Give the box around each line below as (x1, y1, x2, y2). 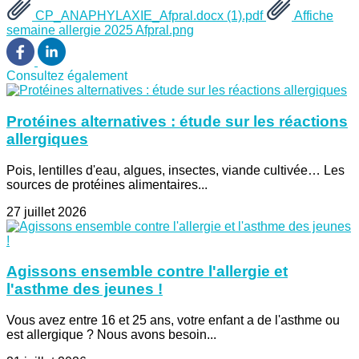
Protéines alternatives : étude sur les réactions (6, 112, 348, 130)
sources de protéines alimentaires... (6, 177, 208, 192)
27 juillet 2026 (6, 204, 87, 219)
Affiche (292, 9, 333, 23)
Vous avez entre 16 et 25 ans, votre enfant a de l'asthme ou (6, 313, 340, 327)
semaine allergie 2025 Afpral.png (6, 23, 194, 38)
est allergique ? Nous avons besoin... (6, 327, 216, 341)
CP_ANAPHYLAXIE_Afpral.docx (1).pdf (32, 9, 266, 23)
